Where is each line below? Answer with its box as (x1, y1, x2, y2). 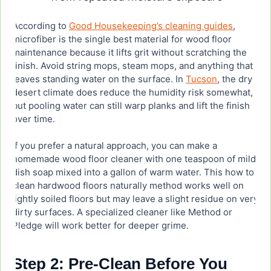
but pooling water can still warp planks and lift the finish (12, 100, 250, 112)
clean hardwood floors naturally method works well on (12, 180, 244, 192)
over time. (12, 113, 55, 125)
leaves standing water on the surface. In (12, 73, 186, 85)
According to (12, 20, 69, 32)
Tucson (186, 73, 217, 85)
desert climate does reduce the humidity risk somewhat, (12, 87, 253, 99)
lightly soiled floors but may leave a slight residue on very (12, 193, 258, 205)
